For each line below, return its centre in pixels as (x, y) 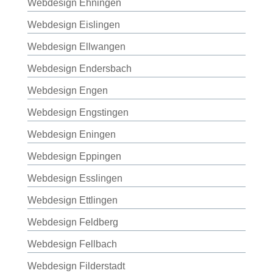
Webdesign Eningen (71, 134)
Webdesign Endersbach (79, 69)
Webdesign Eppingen (74, 156)
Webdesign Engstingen (78, 112)
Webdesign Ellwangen (76, 47)
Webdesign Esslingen (75, 178)
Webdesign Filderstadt (76, 266)
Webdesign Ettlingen (72, 200)
